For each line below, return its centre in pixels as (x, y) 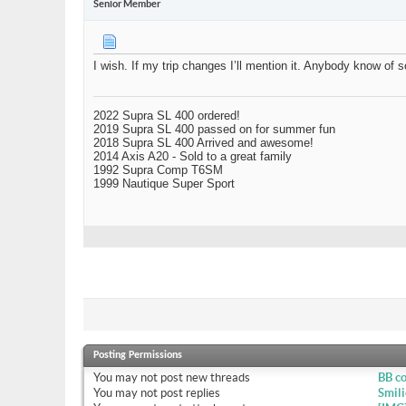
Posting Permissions (138, 356)
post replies (189, 393)
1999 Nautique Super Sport (164, 184)
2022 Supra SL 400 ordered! (167, 116)
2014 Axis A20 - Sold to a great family (193, 157)
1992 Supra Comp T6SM (158, 170)
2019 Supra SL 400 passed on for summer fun (214, 130)
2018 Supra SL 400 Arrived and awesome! (203, 143)
